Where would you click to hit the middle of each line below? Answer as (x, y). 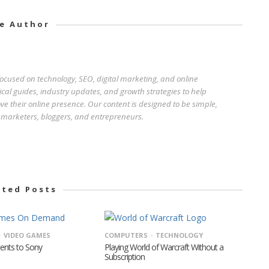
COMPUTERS (126, 235)
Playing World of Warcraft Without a (164, 247)
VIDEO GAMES (27, 235)
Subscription (124, 257)
